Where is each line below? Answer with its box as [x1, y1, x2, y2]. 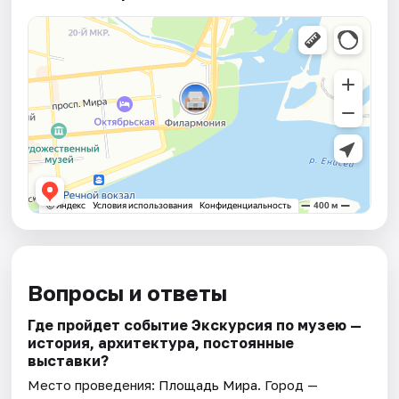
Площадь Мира [159, 377, 258, 394]
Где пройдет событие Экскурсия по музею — [28, 316, 362, 335]
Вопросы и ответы [28, 280, 228, 306]
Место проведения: [28, 377, 159, 394]
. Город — [257, 377, 319, 394]
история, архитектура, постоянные [28, 334, 295, 353]
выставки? [28, 352, 110, 370]
